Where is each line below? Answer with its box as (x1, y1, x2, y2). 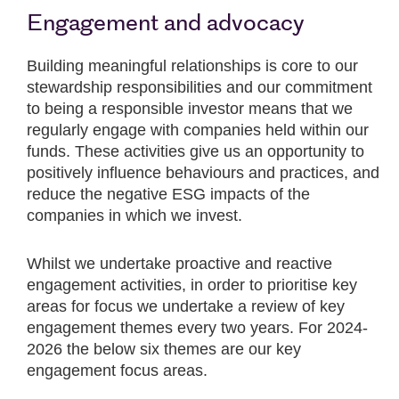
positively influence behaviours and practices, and (27, 164, 379, 183)
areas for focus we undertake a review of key (27, 297, 345, 316)
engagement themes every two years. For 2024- (27, 319, 368, 338)
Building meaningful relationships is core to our (27, 57, 358, 76)
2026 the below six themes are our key (27, 340, 301, 359)
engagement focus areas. (27, 362, 208, 380)
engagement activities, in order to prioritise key (27, 276, 357, 295)
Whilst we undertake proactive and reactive (27, 255, 332, 273)
